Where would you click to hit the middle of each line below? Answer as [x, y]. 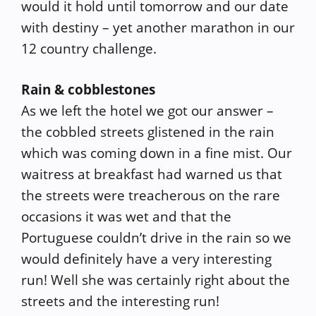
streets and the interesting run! [120, 301]
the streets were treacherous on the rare [151, 195]
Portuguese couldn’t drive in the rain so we [156, 238]
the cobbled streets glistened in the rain [148, 132]
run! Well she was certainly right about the [156, 280]
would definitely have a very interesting [146, 259]
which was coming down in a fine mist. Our [157, 153]
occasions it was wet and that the [126, 217]
